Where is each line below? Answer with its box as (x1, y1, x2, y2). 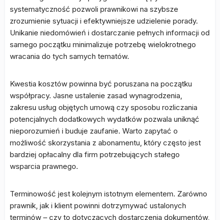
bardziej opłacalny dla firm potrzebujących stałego (10, 150, 180, 159)
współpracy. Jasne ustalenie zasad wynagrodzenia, (10, 91, 182, 100)
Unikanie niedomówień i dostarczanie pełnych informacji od (10, 28, 210, 37)
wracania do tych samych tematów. (10, 52, 129, 61)
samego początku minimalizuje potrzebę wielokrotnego (10, 40, 196, 49)
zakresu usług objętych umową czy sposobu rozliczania (10, 103, 197, 112)
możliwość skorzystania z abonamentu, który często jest (10, 138, 201, 147)
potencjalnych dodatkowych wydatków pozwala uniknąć (10, 114, 199, 124)
